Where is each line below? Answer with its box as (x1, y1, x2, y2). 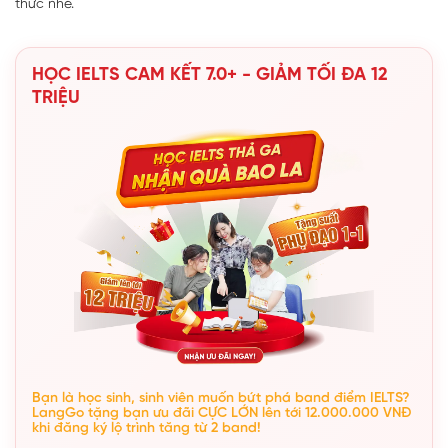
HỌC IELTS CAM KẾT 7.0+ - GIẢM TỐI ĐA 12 (32, 65, 388, 85)
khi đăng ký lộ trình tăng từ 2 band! (32, 420, 261, 436)
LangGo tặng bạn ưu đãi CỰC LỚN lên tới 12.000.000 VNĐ (32, 405, 411, 421)
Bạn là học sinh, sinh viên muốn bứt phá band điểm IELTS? (32, 390, 410, 406)
